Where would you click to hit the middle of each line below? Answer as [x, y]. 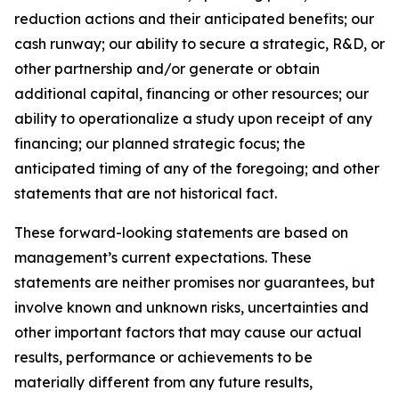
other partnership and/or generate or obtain [167, 69]
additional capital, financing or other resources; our [191, 94]
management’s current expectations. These [163, 257]
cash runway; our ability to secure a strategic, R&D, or [199, 44]
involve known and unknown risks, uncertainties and [191, 307]
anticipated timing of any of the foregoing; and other [197, 168]
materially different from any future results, [163, 382]
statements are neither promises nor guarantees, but [195, 282]
